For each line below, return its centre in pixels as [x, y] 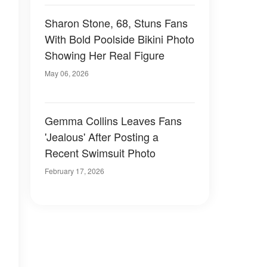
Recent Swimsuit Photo [100, 153]
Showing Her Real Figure [105, 55]
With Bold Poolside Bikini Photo [119, 39]
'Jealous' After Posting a [102, 136]
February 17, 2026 [74, 171]
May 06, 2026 [67, 73]
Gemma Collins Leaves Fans [113, 120]
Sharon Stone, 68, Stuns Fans [116, 23]
